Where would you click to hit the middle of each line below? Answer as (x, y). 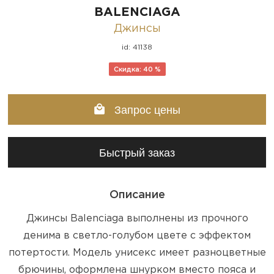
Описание (137, 195)
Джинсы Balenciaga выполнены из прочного (137, 218)
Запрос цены (146, 110)
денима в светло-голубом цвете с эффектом (137, 235)
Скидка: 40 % (137, 69)
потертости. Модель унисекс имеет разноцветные (137, 253)
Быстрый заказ (137, 153)
